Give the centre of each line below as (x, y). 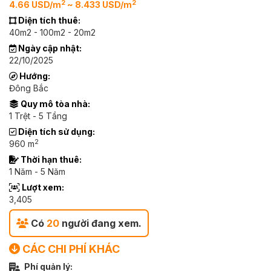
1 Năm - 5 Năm (37, 171)
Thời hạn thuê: (50, 159)
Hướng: (34, 76)
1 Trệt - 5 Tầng (38, 116)
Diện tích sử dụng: (56, 132)
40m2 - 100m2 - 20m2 (52, 32)
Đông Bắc (29, 88)
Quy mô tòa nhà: (54, 104)
